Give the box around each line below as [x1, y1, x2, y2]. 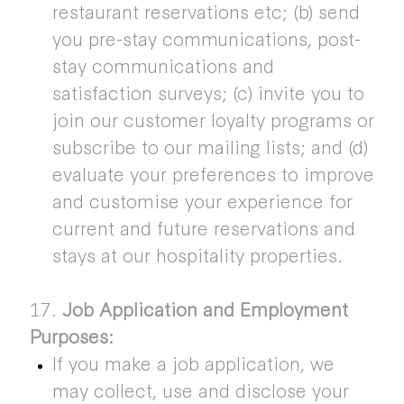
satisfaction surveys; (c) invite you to [51, 78, 364, 106]
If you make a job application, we [51, 349, 335, 376]
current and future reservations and [51, 214, 355, 241]
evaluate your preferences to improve [51, 160, 374, 187]
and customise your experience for [51, 187, 353, 214]
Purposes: [29, 322, 114, 349]
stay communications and [51, 51, 274, 78]
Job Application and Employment [61, 295, 348, 322]
